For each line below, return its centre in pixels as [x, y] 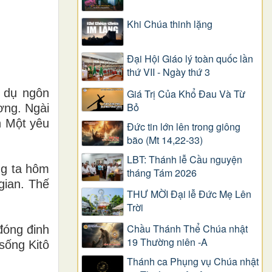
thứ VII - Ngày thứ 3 [168, 72]
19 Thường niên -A [167, 242]
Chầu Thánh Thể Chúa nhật [187, 228]
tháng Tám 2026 [162, 172]
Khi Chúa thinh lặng [170, 24]
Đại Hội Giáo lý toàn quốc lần [190, 59]
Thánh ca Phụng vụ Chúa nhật [193, 261]
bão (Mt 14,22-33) [165, 140]
